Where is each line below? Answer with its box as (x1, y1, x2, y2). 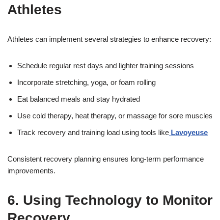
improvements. (7, 166, 55, 175)
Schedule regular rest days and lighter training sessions (17, 61, 194, 70)
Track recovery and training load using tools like (17, 128, 169, 137)
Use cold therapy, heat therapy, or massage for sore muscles (17, 111, 213, 120)
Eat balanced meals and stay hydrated (17, 95, 140, 104)
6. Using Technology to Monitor (7, 192, 213, 208)
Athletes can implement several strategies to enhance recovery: (7, 35, 211, 44)
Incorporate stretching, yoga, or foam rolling (17, 78, 156, 87)
